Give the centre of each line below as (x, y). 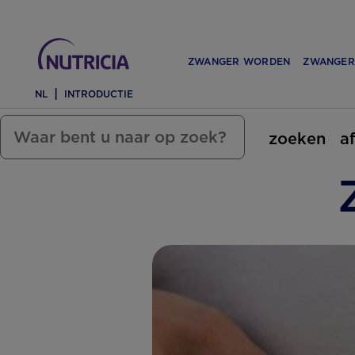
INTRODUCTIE (99, 94)
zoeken (297, 138)
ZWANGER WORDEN (239, 61)
